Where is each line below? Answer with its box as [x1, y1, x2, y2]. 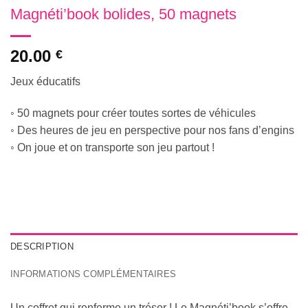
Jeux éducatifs [10, 76, 80, 88]
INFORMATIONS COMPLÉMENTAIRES [10, 268, 177, 279]
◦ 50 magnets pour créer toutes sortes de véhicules [10, 107, 256, 119]
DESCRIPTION [10, 241, 74, 252]
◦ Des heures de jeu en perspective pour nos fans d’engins [10, 124, 294, 136]
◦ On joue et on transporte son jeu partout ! [10, 141, 214, 153]
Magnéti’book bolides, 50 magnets [10, 5, 236, 23]
